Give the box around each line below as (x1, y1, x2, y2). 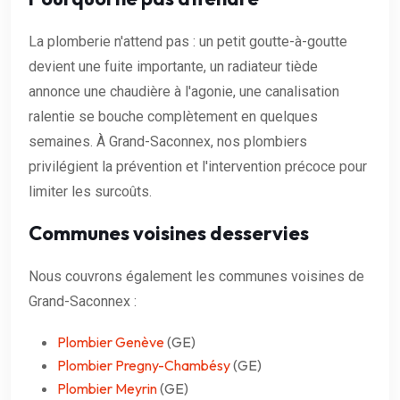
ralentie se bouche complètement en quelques (29, 107, 318, 125)
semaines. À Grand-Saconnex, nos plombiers (29, 132, 307, 150)
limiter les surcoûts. (29, 182, 152, 200)
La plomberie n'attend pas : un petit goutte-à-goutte (29, 32, 347, 50)
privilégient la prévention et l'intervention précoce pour (29, 157, 367, 175)
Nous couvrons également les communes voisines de (29, 267, 364, 285)
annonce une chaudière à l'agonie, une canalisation (29, 82, 339, 100)
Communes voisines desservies (29, 220, 309, 246)
